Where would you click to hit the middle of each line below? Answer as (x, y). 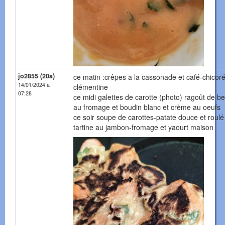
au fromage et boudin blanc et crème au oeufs (147, 107)
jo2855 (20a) (36, 76)
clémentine (91, 87)
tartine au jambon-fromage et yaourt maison (143, 127)
